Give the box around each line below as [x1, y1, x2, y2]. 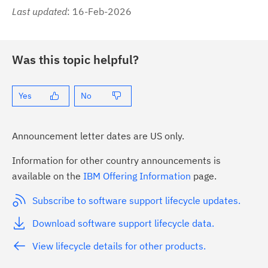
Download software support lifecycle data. [32, 217, 214, 229]
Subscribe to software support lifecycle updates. [32, 194, 240, 206]
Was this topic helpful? [12, 51, 139, 68]
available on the [12, 169, 83, 182]
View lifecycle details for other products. [32, 239, 206, 252]
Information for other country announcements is [12, 154, 221, 166]
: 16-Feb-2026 [67, 5, 132, 17]
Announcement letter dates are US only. [12, 129, 184, 142]
